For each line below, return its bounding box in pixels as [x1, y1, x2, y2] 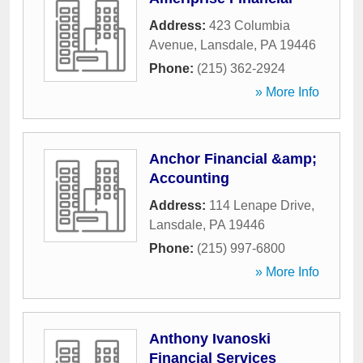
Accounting [149, 170, 229, 186]
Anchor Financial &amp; [149, 151, 317, 167]
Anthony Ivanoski [149, 331, 271, 347]
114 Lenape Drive [209, 199, 311, 212]
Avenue [149, 38, 194, 52]
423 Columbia [209, 19, 290, 32]
